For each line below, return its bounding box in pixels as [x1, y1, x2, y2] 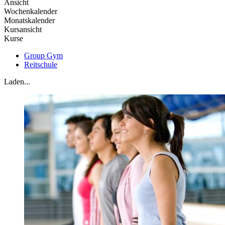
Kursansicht [4, 25, 42, 34]
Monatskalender [4, 16, 55, 25]
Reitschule [24, 60, 57, 69]
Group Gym [24, 51, 63, 60]
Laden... [4, 77, 30, 86]
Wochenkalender [4, 7, 57, 16]
